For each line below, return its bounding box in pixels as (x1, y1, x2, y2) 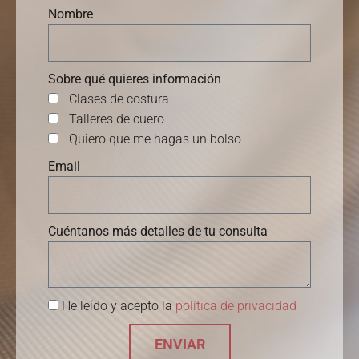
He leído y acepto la (62, 298, 175, 314)
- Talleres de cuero (62, 111, 164, 127)
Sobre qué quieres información (48, 71, 221, 87)
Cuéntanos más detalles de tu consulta (48, 224, 268, 240)
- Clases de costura (62, 91, 169, 107)
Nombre (48, 6, 93, 22)
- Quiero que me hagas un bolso (62, 131, 241, 147)
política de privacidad (175, 298, 296, 314)
